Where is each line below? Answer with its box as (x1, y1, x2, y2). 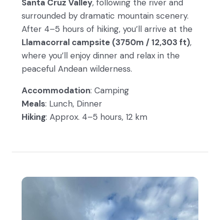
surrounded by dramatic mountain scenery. (22, 10, 189, 22)
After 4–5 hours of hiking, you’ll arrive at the (22, 24, 192, 35)
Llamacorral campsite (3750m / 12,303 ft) (22, 37, 190, 48)
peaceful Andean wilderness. (22, 63, 132, 75)
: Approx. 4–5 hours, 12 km (46, 111, 147, 123)
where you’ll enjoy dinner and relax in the (22, 50, 180, 61)
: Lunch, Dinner (45, 98, 102, 110)
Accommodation (22, 85, 90, 96)
